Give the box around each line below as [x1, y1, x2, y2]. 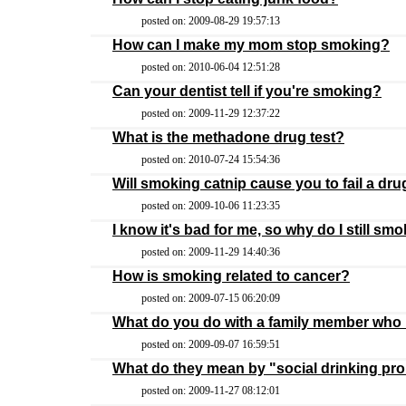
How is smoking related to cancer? [112, 268, 350, 284]
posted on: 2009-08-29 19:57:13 [141, 14, 280, 27]
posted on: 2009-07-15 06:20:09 [141, 292, 280, 304]
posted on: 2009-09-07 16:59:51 [141, 338, 280, 351]
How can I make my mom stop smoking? [112, 37, 390, 53]
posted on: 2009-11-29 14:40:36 [141, 246, 280, 258]
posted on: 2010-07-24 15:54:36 [141, 153, 280, 166]
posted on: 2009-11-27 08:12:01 [141, 384, 280, 397]
